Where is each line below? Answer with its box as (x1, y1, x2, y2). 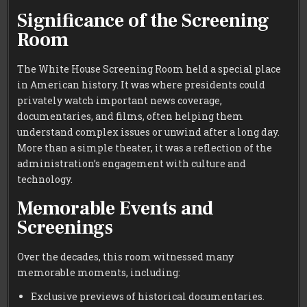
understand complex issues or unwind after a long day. (17, 125, 280, 139)
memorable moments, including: (17, 265, 181, 279)
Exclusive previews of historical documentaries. (31, 289, 265, 303)
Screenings (17, 214, 114, 240)
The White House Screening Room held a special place (17, 62, 282, 76)
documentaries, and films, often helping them (17, 110, 244, 123)
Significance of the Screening (17, 8, 270, 34)
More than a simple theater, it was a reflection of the (17, 141, 273, 155)
